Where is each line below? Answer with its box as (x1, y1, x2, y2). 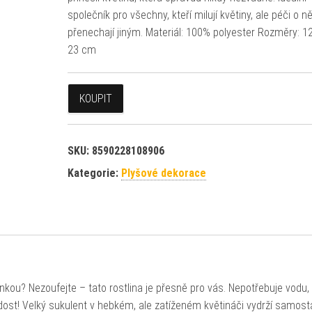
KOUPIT (79, 92, 112, 105)
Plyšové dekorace (120, 166, 206, 180)
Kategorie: (67, 166, 121, 180)
